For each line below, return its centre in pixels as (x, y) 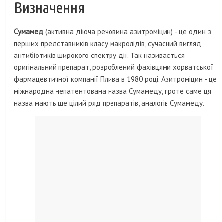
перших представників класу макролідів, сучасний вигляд (108, 44)
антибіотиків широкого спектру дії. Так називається (100, 55)
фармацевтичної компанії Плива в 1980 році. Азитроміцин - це (115, 79)
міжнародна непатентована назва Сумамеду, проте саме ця (113, 91)
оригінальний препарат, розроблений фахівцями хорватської (114, 67)
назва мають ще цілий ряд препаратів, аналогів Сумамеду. (109, 103)
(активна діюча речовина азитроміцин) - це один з (128, 32)
